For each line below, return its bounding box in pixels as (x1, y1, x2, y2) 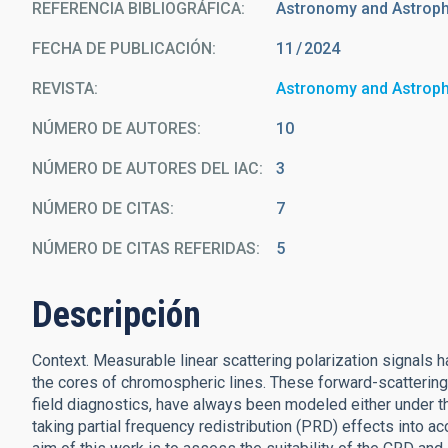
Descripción (32, 294, 201, 336)
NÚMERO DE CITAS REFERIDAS (32, 239, 256, 258)
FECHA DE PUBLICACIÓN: (32, 39, 216, 58)
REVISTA (32, 79, 94, 98)
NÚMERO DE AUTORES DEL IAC (32, 159, 259, 178)
